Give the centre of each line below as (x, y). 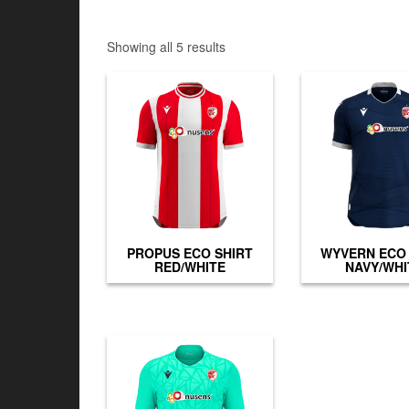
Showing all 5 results (166, 46)
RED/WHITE (189, 266)
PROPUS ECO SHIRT (189, 252)
